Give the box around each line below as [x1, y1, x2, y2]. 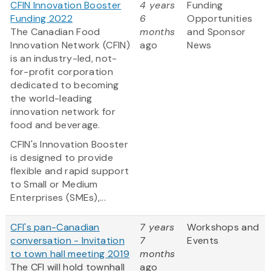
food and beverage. [10, 119, 100, 132]
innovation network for [10, 105, 116, 119]
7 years [140, 221, 175, 234]
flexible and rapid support [10, 165, 129, 178]
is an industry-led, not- [10, 52, 117, 65]
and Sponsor [187, 25, 246, 39]
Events [187, 234, 219, 247]
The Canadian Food [10, 25, 100, 39]
